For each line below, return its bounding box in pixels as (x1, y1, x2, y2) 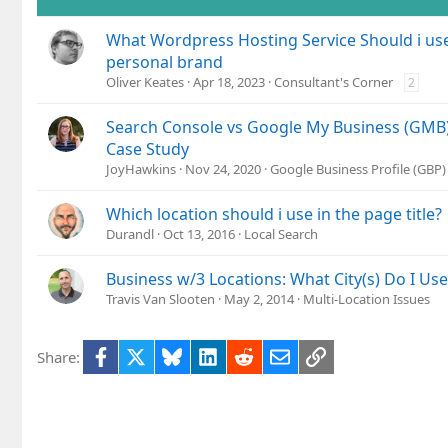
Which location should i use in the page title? (106, 202, 442, 225)
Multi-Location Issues (303, 289, 430, 308)
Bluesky (181, 344, 236, 365)
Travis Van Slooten (106, 289, 215, 308)
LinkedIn (217, 344, 278, 365)
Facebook (109, 344, 176, 365)
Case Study (106, 137, 189, 160)
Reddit (253, 344, 298, 365)
